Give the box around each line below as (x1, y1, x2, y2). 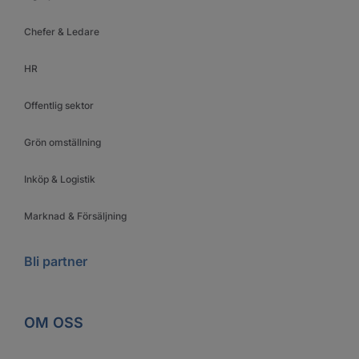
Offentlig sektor (24, 99, 94, 111)
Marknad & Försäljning (24, 209, 127, 222)
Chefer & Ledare (24, 25, 99, 38)
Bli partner (24, 252, 87, 269)
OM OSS (24, 313, 83, 331)
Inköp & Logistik (24, 172, 95, 185)
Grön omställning (24, 135, 101, 148)
